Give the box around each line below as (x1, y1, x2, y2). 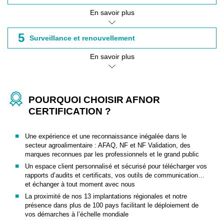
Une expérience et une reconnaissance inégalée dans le (25, 132, 186, 140)
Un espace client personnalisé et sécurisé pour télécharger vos (25, 162, 207, 170)
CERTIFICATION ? (28, 106, 111, 116)
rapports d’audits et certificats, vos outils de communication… (25, 171, 204, 179)
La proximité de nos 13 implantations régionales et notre (25, 192, 187, 200)
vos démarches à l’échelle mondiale (25, 210, 128, 218)
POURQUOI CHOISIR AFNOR (28, 94, 160, 105)
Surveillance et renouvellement (29, 34, 135, 42)
